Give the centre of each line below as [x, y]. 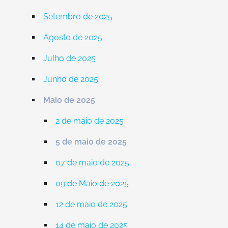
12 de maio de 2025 [91, 204]
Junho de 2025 [70, 79]
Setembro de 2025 [78, 17]
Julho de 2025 [69, 58]
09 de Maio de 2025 [92, 183]
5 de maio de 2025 [91, 142]
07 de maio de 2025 [92, 163]
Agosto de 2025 [73, 37]
